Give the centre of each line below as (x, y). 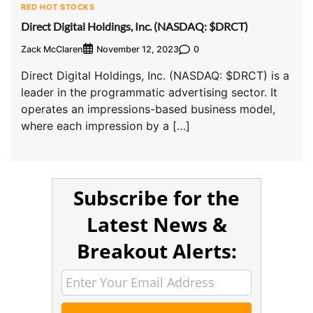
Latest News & (156, 225)
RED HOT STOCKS (58, 7)
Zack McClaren (52, 49)
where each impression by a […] (105, 126)
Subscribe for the (156, 198)
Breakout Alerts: (156, 251)
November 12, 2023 (138, 50)
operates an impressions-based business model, (148, 109)
